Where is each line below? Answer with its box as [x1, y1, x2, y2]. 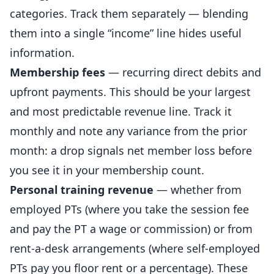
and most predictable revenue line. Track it [10, 104, 232, 119]
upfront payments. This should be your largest [10, 84, 251, 99]
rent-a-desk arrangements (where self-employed [10, 241, 260, 256]
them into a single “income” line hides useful [10, 26, 242, 40]
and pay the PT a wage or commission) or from [10, 221, 253, 236]
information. [10, 45, 75, 60]
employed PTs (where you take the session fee [10, 202, 249, 217]
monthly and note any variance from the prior [10, 124, 247, 138]
